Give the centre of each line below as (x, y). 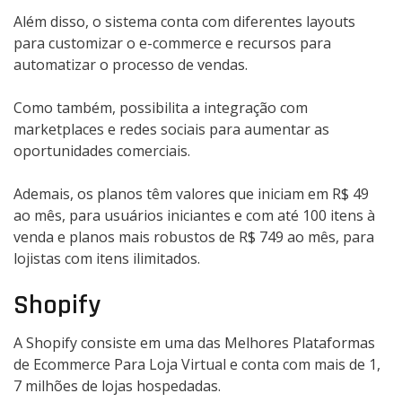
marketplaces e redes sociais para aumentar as (171, 130)
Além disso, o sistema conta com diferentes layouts (184, 22)
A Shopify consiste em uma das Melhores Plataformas (194, 343)
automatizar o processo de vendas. (131, 65)
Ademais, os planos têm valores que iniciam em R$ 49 (191, 194)
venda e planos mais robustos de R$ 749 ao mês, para (194, 237)
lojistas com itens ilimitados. (107, 259)
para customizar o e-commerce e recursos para (172, 44)
